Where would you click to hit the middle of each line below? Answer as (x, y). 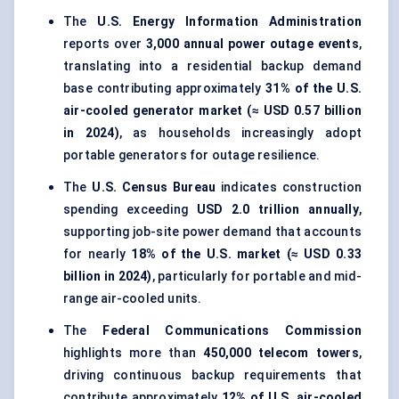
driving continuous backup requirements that (212, 375)
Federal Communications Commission (232, 331)
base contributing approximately (165, 89)
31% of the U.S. (313, 89)
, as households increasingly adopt (240, 133)
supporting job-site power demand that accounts (212, 232)
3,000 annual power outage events (252, 44)
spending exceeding (130, 210)
